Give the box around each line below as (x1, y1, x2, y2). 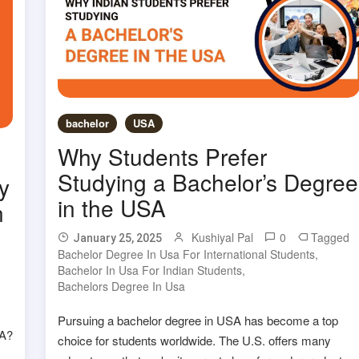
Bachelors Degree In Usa (58, 277, 186, 294)
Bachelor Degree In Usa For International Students (58, 245, 316, 262)
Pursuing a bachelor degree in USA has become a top (58, 311, 339, 329)
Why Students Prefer (58, 139, 268, 172)
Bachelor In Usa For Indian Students (58, 261, 243, 278)
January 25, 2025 (73, 231, 163, 244)
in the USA (58, 191, 167, 224)
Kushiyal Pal (192, 228, 254, 245)
